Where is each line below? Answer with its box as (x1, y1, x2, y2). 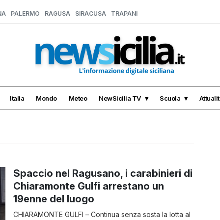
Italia (10, 94, 24, 102)
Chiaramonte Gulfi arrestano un (13, 180, 165, 192)
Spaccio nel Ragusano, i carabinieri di (13, 167, 193, 179)
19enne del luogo (13, 193, 95, 205)
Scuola (160, 94, 180, 102)
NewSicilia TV (99, 94, 141, 102)
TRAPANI (111, 10, 137, 17)
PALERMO (11, 10, 40, 17)
